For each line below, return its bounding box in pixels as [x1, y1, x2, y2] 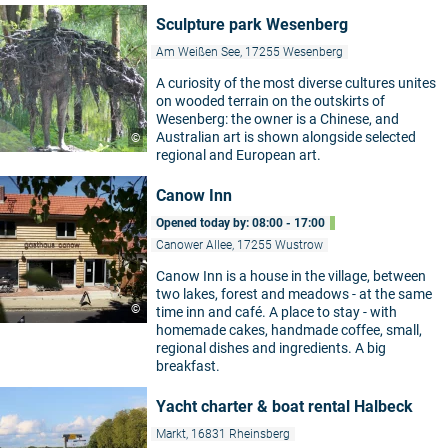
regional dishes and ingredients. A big [156, 340, 386, 357]
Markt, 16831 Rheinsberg [156, 427, 290, 442]
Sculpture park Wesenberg [156, 15, 348, 35]
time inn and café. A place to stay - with [156, 304, 397, 321]
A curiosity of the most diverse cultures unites [156, 75, 436, 92]
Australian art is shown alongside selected [156, 129, 416, 146]
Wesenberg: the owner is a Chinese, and [156, 111, 399, 128]
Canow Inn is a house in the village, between [156, 268, 426, 285]
